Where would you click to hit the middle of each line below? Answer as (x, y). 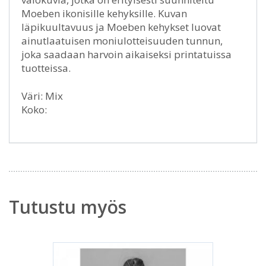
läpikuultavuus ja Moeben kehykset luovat (121, 27)
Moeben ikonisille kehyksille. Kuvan (104, 13)
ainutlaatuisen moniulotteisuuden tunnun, (122, 41)
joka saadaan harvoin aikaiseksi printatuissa (126, 54)
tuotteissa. (46, 68)
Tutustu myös (68, 207)
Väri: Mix (42, 96)
